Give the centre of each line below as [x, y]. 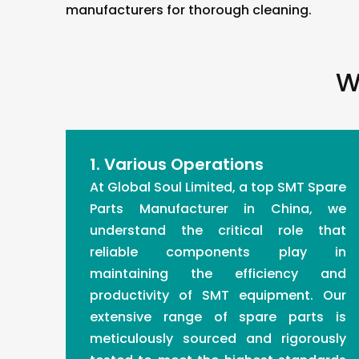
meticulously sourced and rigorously [218, 339]
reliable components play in [218, 252]
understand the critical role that [218, 230]
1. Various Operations [177, 164]
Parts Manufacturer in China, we [218, 209]
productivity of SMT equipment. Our [218, 295]
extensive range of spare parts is [218, 317]
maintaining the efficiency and [218, 274]
